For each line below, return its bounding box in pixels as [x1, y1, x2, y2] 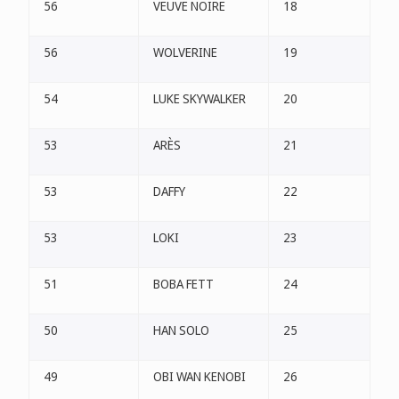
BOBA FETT [153, 275, 214, 293]
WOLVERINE [153, 44, 217, 61]
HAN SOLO [153, 322, 209, 339]
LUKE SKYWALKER [153, 90, 246, 108]
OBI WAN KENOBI [153, 368, 246, 386]
